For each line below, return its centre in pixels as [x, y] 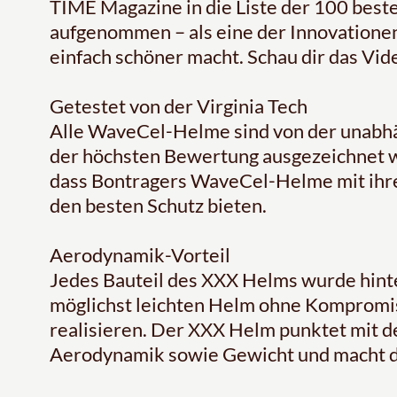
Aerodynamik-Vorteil [140, 255]
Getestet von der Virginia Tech [179, 106]
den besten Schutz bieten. [158, 206]
